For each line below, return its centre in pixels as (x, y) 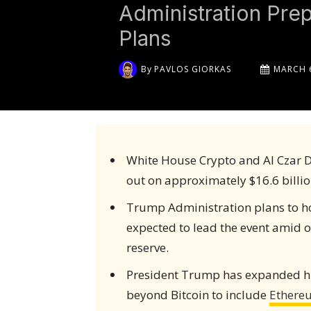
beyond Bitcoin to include (197, 294)
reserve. (147, 247)
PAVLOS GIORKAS (193, 69)
